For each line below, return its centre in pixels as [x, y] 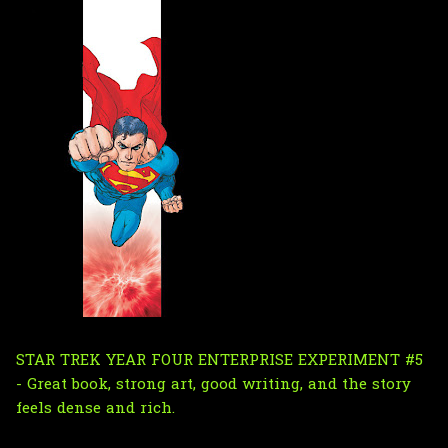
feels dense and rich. [95, 408]
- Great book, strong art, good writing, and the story [213, 384]
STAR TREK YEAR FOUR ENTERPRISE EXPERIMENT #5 [219, 360]
